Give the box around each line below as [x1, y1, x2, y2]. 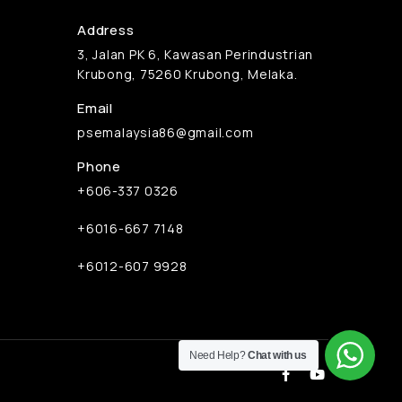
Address [77, 21, 135, 40]
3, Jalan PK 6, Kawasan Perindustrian [77, 46, 313, 64]
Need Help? [189, 349, 249, 362]
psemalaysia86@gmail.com [77, 124, 254, 142]
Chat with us [248, 349, 307, 362]
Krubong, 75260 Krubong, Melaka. [77, 66, 298, 83]
